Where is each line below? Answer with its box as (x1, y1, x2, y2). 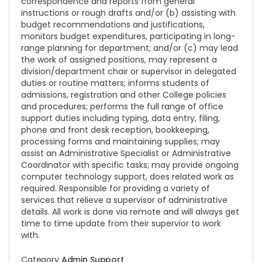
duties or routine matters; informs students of (21, 77, 209, 89)
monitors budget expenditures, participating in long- (21, 30, 236, 42)
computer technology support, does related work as (21, 171, 234, 182)
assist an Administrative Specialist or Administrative (21, 147, 231, 159)
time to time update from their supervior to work (21, 218, 221, 229)
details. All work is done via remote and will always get (21, 206, 239, 218)
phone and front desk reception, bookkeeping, (21, 124, 209, 136)
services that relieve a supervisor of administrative (21, 194, 227, 206)
